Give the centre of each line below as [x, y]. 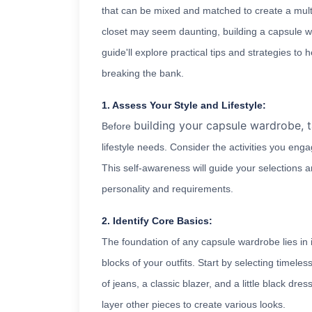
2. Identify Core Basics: [157, 221]
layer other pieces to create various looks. [194, 305]
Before [118, 126]
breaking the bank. [143, 73]
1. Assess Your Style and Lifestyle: [184, 106]
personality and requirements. [167, 189]
